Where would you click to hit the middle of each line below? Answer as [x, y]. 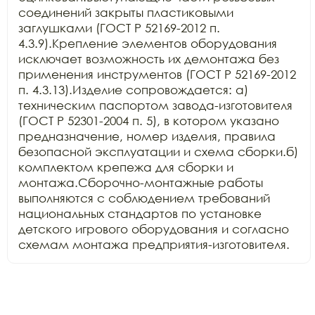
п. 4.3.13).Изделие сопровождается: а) [133, 89]
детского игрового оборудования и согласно [154, 229]
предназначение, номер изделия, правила [147, 136]
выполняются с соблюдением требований [144, 198]
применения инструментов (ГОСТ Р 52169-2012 [157, 74]
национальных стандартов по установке [140, 213]
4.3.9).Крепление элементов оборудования [148, 43]
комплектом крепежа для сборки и [126, 167]
